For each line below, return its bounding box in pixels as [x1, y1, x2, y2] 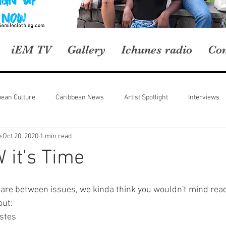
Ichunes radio [121, 43, 192, 56]
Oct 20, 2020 [3, 132, 38, 141]
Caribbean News [55, 93, 104, 102]
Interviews [188, 93, 219, 102]
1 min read [40, 132, 72, 141]
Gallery [67, 43, 105, 56]
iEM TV [11, 43, 51, 56]
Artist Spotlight [124, 93, 168, 102]
